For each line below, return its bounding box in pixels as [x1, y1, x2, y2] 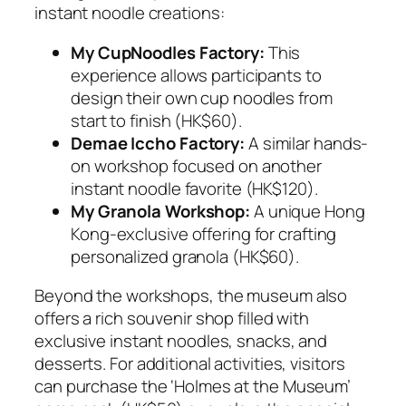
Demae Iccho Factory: [71, 130, 245, 155]
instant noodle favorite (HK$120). [71, 176, 318, 200]
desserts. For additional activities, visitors [34, 352, 345, 376]
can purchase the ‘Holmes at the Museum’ [34, 374, 352, 399]
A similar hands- [245, 130, 369, 155]
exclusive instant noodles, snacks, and [34, 329, 328, 353]
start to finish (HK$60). [71, 108, 242, 132]
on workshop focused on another [71, 153, 322, 178]
